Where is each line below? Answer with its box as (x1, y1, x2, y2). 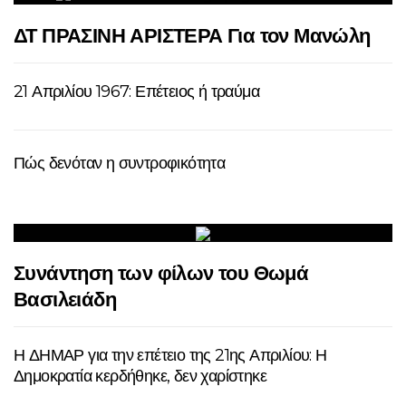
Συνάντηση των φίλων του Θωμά (14, 260, 309, 285)
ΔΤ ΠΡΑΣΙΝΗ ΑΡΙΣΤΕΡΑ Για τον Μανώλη (14, 23, 371, 48)
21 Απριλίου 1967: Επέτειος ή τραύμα (14, 81, 259, 101)
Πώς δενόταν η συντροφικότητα (14, 152, 226, 173)
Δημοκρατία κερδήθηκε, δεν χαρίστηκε (14, 365, 266, 386)
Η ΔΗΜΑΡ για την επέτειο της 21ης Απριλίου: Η (14, 344, 327, 365)
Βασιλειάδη (14, 286, 116, 312)
